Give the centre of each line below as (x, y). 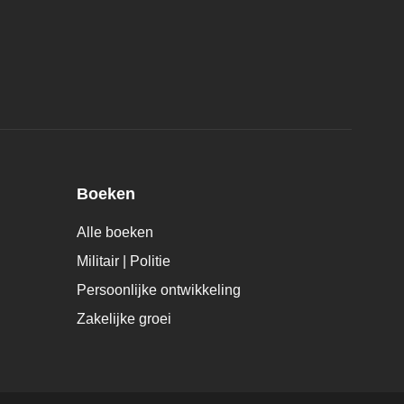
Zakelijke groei (124, 319)
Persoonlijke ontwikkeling (159, 290)
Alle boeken (115, 233)
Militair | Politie (124, 262)
